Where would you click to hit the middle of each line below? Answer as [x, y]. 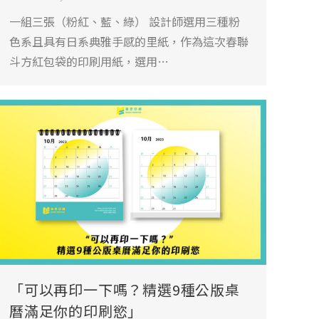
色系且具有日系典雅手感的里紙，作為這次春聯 [129, 41]
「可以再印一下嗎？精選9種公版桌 [125, 289]
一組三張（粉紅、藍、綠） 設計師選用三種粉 [125, 21]
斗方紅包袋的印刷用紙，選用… [89, 61]
